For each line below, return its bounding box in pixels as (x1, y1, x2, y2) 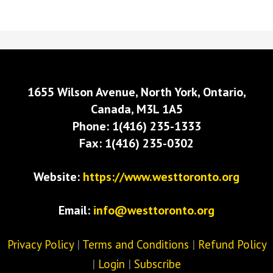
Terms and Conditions (82, 237, 189, 252)
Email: (58, 202, 93, 218)
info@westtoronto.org (93, 202, 214, 218)
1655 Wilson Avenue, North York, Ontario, (27, 84, 246, 100)
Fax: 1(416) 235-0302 (79, 135, 194, 151)
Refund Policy (197, 237, 266, 252)
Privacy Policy (7, 237, 74, 252)
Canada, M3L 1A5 (90, 101, 183, 117)
